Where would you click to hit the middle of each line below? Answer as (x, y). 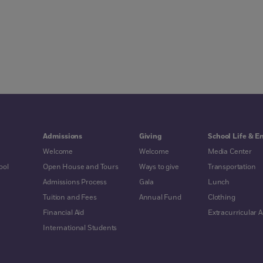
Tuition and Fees (70, 197)
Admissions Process (75, 182)
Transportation (232, 167)
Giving (151, 136)
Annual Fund (160, 197)
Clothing (222, 197)
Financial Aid (63, 213)
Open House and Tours (81, 167)
